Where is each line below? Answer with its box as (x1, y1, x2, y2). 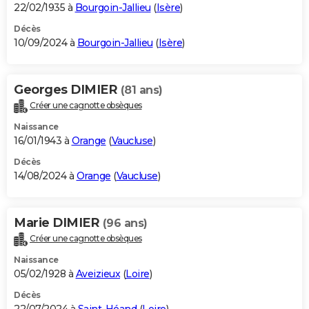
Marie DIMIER (14, 215, 103, 231)
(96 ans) (102, 217, 148, 230)
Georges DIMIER (14, 82, 121, 98)
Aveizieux (75, 268, 120, 281)
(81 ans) (120, 83, 163, 97)
